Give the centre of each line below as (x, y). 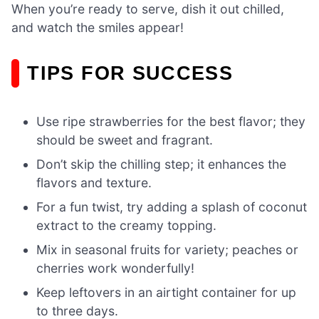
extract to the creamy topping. (127, 225)
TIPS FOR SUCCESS (130, 73)
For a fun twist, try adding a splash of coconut (172, 206)
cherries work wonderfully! (116, 268)
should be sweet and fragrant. (125, 140)
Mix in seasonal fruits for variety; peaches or (168, 249)
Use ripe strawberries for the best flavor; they (171, 121)
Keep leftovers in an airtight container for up (167, 292)
